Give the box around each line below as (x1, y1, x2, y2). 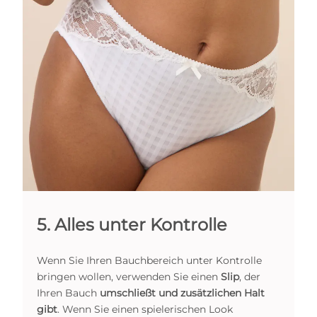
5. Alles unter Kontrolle (37, 214, 227, 235)
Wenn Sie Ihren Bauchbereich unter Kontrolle (37, 253, 262, 267)
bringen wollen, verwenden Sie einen (37, 270, 221, 283)
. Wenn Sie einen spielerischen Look (57, 302, 233, 316)
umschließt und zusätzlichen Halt (100, 286, 265, 299)
